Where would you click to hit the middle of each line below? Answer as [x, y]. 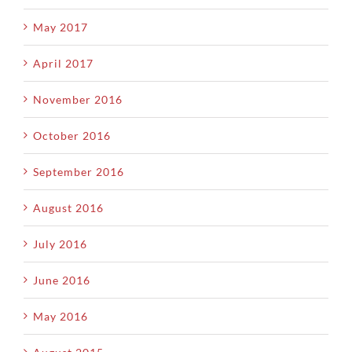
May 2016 [60, 316]
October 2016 [72, 135]
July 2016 [60, 244]
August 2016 [68, 207]
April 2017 [63, 63]
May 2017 [60, 27]
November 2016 [78, 99]
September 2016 [79, 171]
